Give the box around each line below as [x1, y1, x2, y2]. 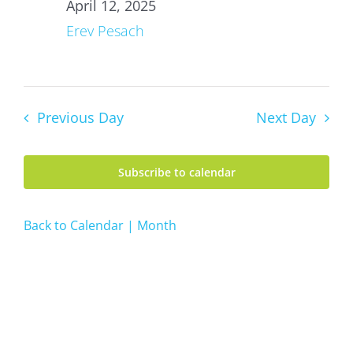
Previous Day [36, 108, 124, 128]
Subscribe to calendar [117, 165, 236, 180]
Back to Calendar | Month [24, 217, 176, 235]
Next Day [256, 108, 317, 128]
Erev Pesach [66, 21, 144, 41]
